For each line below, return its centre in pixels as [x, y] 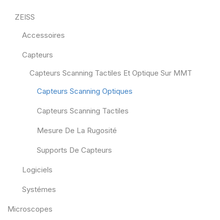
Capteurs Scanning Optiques [85, 91]
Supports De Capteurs [74, 150]
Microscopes [30, 209]
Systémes [39, 189]
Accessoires [43, 35]
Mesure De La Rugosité [77, 130]
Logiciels [37, 170]
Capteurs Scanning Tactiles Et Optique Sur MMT [111, 73]
